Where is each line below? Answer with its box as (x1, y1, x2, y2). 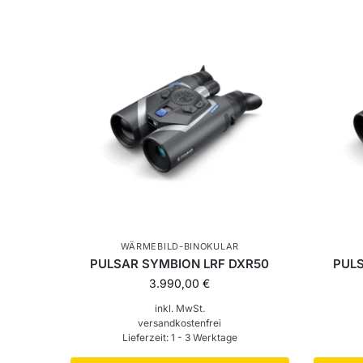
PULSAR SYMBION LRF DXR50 (90, 255, 270, 271)
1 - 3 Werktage (170, 331, 237, 344)
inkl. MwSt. (154, 301, 205, 314)
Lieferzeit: (122, 331, 171, 344)
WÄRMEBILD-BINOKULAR (120, 240, 239, 252)
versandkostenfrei (138, 316, 222, 329)
